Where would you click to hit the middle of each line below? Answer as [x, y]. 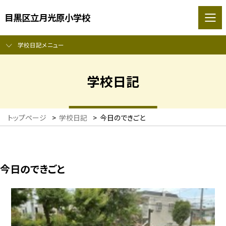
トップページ [27, 118]
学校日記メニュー [41, 45]
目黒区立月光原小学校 [47, 17]
